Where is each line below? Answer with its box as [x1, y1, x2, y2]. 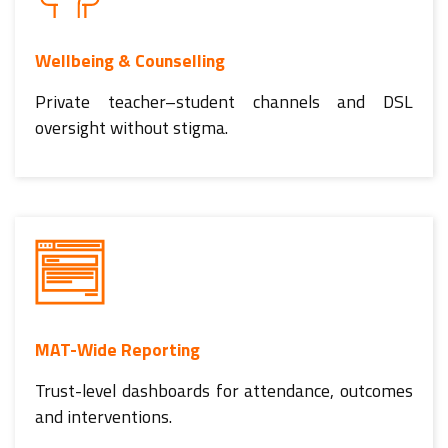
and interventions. [35, 402, 172, 430]
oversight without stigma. [35, 113, 228, 141]
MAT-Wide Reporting [35, 335, 200, 363]
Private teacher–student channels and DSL [35, 87, 413, 115]
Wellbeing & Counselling [35, 46, 225, 74]
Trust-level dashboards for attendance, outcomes [35, 376, 413, 404]
